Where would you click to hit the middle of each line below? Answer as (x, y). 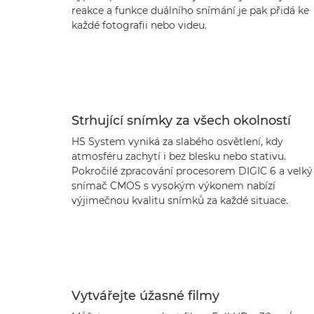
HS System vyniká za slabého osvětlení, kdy (177, 142)
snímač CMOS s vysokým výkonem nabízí (173, 186)
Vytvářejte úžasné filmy (145, 296)
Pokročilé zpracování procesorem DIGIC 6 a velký (192, 171)
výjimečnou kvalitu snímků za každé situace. (180, 200)
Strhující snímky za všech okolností (181, 121)
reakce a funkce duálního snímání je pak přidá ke (190, 11)
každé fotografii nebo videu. (139, 25)
